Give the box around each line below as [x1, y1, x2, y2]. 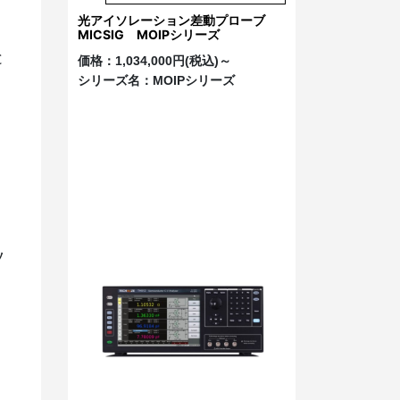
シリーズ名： [78, 72, 153, 87]
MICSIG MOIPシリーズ [78, 26, 220, 42]
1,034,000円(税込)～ [115, 53, 231, 68]
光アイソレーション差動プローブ [78, 12, 278, 28]
